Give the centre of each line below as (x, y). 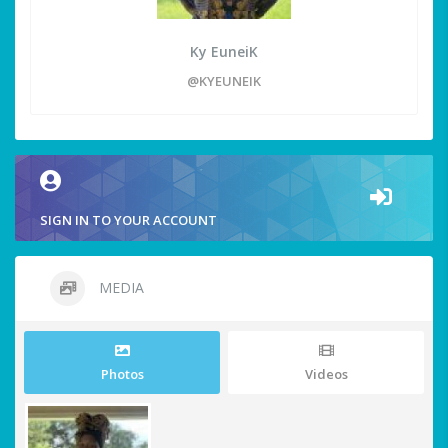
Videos (326, 374)
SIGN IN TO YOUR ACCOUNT (128, 220)
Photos (122, 374)
